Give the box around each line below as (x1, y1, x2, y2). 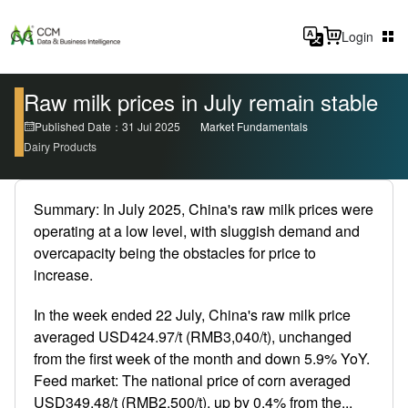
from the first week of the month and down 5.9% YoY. (34, 348, 370, 369)
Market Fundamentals (200, 118, 308, 134)
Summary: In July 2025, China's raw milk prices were (34, 199, 373, 219)
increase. (34, 264, 93, 285)
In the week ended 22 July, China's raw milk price (34, 304, 351, 325)
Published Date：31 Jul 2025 (35, 118, 180, 134)
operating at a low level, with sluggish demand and (34, 220, 360, 241)
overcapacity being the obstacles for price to (34, 242, 316, 263)
